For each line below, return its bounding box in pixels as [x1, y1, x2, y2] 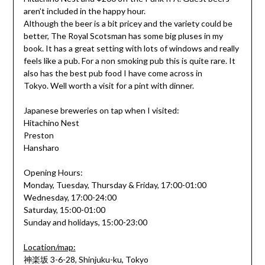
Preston [23, 130, 54, 140]
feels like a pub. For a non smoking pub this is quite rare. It [23, 55, 235, 66]
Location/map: [23, 241, 76, 252]
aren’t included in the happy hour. [23, 5, 146, 16]
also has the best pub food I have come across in [23, 67, 202, 78]
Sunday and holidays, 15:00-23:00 [23, 216, 147, 227]
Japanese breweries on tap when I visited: [23, 105, 179, 115]
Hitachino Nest [23, 117, 79, 128]
